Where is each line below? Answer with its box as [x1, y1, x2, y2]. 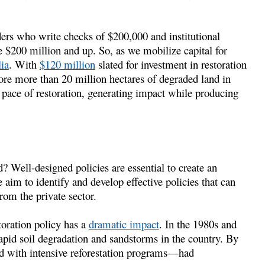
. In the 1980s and [159, 216, 237, 231]
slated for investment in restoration [95, 56, 247, 72]
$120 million [39, 56, 95, 72]
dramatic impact [88, 216, 159, 231]
